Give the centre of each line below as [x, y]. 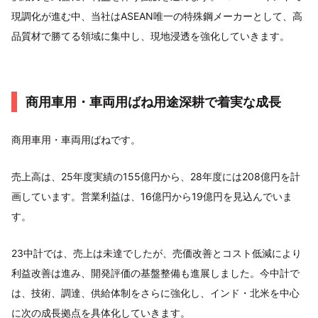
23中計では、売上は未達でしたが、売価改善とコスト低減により [157, 253]
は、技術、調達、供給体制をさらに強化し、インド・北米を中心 [155, 293]
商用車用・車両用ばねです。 [76, 139]
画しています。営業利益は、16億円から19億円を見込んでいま [152, 196]
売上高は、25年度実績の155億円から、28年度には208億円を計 [156, 176]
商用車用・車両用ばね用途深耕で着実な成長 [153, 102]
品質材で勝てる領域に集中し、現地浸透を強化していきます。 [150, 36]
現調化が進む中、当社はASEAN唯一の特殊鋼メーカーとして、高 [157, 16]
